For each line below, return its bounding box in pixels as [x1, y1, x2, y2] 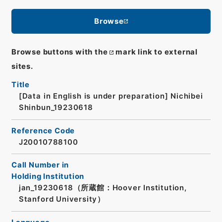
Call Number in [11, 161, 69, 170]
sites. [11, 62, 33, 71]
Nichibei [170, 92, 203, 101]
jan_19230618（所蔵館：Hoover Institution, [18, 183, 187, 193]
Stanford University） [18, 195, 105, 204]
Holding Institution [11, 172, 85, 181]
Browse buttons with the [11, 48, 108, 57]
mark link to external [115, 48, 198, 57]
